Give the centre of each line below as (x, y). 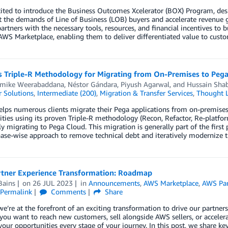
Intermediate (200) (66, 93)
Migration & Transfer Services (146, 93)
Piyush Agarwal (145, 84)
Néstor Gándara (92, 84)
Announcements (115, 183)
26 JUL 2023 (53, 183)
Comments (68, 192)
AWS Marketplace (171, 183)
